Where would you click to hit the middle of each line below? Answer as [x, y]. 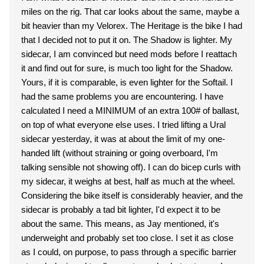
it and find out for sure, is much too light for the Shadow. [127, 68]
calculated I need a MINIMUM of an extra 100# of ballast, [130, 110]
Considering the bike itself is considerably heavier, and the [132, 195]
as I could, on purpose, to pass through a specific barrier [129, 252]
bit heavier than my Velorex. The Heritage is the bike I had [132, 26]
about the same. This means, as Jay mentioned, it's [120, 224]
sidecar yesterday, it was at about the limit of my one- [123, 139]
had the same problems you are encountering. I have [122, 96]
